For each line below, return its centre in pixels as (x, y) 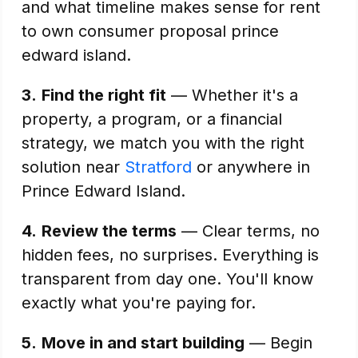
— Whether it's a (232, 95)
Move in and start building (143, 343)
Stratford (158, 167)
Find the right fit (104, 95)
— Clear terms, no (248, 231)
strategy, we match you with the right (163, 143)
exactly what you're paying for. (139, 303)
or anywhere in (251, 167)
